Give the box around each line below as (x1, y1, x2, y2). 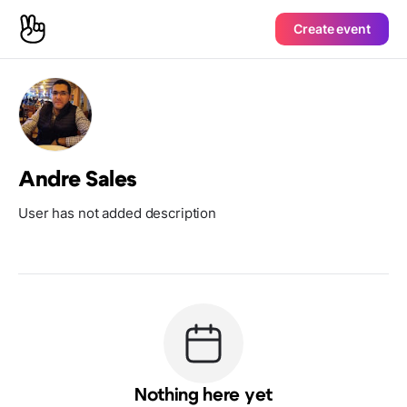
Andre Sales (18, 169, 137, 191)
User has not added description (18, 204, 217, 222)
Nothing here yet (134, 386, 273, 404)
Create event (293, 21, 371, 36)
